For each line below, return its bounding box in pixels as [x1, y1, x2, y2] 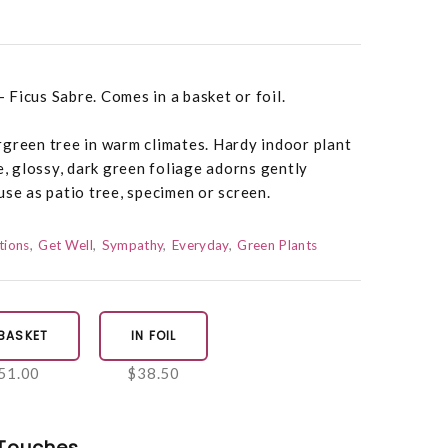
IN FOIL [130, 327, 177, 345]
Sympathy [101, 237, 164, 254]
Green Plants [237, 237, 318, 254]
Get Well [38, 237, 93, 254]
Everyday [172, 237, 229, 254]
